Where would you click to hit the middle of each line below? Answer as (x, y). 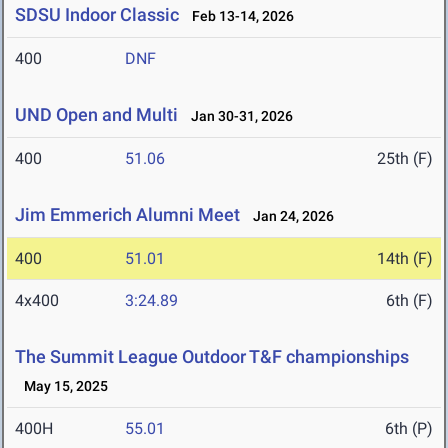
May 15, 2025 (61, 386)
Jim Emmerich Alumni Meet (127, 215)
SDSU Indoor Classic (97, 15)
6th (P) (409, 429)
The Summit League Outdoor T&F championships (212, 357)
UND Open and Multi (96, 115)
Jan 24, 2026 (289, 216)
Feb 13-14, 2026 (238, 16)
